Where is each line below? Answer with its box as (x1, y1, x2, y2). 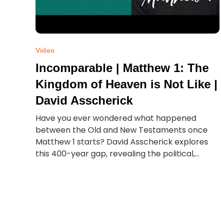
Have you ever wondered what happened (36, 112, 197, 124)
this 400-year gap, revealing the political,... (36, 148, 200, 159)
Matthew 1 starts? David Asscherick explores (36, 136, 209, 147)
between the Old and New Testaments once (36, 124, 208, 136)
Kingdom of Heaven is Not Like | (36, 77, 218, 91)
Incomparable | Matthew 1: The (36, 61, 209, 74)
